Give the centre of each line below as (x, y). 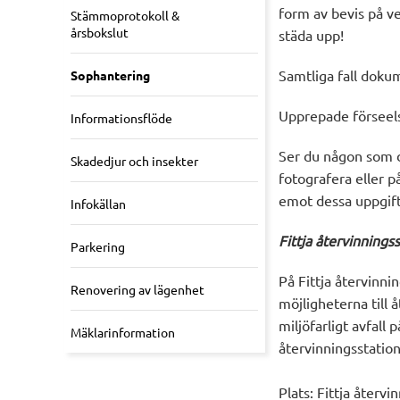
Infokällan (98, 204)
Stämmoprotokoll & (125, 16)
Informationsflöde (121, 118)
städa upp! (311, 35)
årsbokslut (100, 33)
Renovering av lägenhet (137, 290)
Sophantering (110, 75)
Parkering (98, 247)
